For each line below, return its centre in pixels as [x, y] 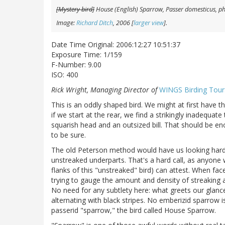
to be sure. [69, 135]
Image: [66, 23]
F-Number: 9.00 [76, 65]
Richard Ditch [95, 23]
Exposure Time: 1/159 [87, 55]
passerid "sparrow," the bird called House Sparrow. [134, 210]
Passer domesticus [191, 10]
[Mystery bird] [75, 10]
